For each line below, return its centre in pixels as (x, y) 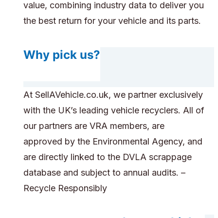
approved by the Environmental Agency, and (113, 142)
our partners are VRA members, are (94, 126)
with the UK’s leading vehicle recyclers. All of (114, 110)
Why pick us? (62, 55)
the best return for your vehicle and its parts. (112, 21)
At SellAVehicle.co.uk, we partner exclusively (113, 95)
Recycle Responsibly (65, 188)
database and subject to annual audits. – (104, 173)
